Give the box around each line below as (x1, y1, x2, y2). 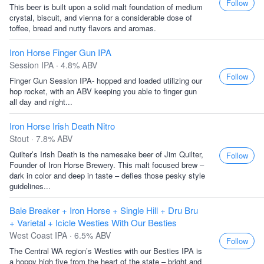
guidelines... (9, 180, 51, 192)
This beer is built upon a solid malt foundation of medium (9, 1, 203, 12)
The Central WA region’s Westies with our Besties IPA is (9, 245, 202, 256)
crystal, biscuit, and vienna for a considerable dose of (9, 12, 192, 23)
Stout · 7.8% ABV (9, 133, 72, 144)
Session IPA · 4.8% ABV (9, 59, 97, 71)
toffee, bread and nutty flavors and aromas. (9, 22, 156, 34)
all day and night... (9, 96, 72, 107)
